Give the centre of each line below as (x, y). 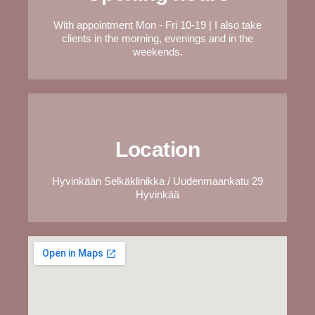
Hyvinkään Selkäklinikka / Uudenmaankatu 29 (157, 181)
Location (157, 149)
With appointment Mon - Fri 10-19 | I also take (157, 25)
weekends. (157, 51)
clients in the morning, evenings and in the (157, 38)
